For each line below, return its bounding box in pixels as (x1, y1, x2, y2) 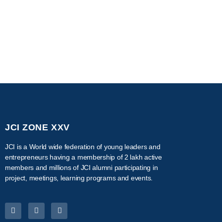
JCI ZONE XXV (5, 122, 70, 132)
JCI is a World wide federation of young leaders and (5, 142, 161, 151)
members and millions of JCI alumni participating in (5, 163, 158, 171)
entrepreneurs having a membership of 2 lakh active (5, 153, 162, 161)
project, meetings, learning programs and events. (5, 173, 153, 182)
